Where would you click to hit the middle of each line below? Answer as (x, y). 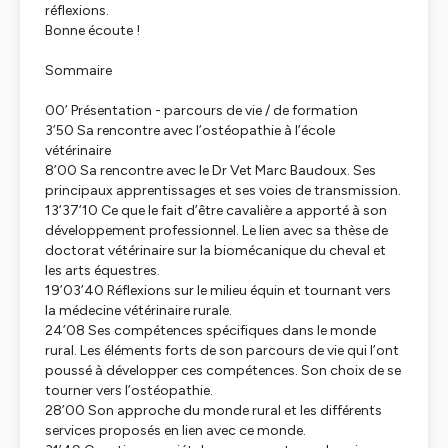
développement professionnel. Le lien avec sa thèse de (216, 230)
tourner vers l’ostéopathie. (129, 390)
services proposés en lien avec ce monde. (175, 430)
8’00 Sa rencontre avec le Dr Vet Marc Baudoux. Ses (210, 170)
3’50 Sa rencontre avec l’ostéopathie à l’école (190, 130)
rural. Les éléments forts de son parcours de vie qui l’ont (222, 350)
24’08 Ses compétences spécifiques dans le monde (210, 330)
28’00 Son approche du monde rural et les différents (213, 410)
